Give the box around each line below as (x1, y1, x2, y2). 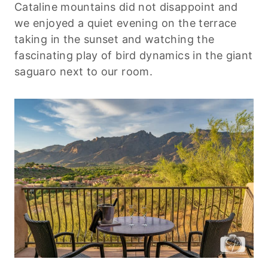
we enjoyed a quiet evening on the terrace (14, 16, 237, 29)
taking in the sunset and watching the (14, 32, 215, 45)
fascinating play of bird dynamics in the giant (14, 48, 253, 62)
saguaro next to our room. (14, 65, 153, 78)
